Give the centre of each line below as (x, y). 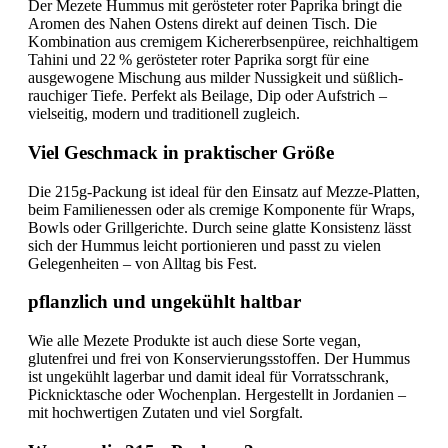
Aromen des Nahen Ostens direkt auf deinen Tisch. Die (202, 24)
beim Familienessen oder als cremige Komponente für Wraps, (221, 209)
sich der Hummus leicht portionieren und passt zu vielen (204, 245)
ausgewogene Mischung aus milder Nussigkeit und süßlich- (215, 78)
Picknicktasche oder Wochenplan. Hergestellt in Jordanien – (217, 395)
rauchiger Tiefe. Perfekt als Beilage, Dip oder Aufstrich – (207, 96)
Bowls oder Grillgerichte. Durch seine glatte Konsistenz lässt (219, 227)
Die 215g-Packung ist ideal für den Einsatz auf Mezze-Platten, (224, 191)
